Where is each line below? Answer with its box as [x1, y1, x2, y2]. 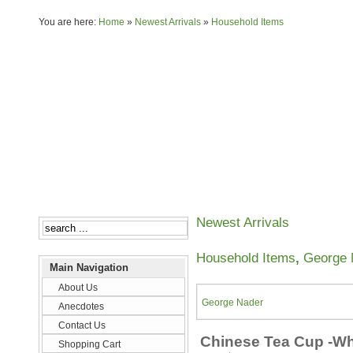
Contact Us [58, 320, 106, 331]
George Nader [202, 297, 263, 308]
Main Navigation [50, 262, 135, 273]
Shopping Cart [58, 339, 121, 350]
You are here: [39, 17, 98, 28]
